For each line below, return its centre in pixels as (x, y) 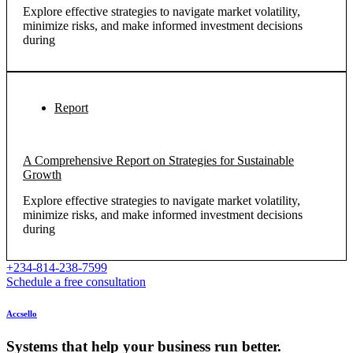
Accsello (22, 313)
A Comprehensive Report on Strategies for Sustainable (158, 160)
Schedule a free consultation (76, 281)
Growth (42, 174)
